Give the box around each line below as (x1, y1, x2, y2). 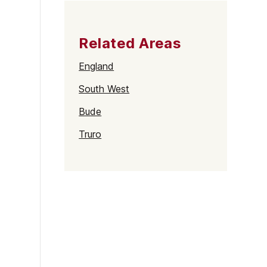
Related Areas (79, 35, 182, 52)
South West (79, 83, 130, 95)
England (79, 60, 114, 72)
